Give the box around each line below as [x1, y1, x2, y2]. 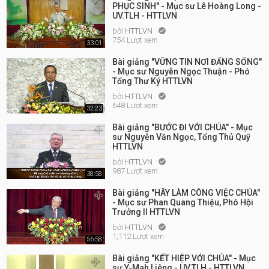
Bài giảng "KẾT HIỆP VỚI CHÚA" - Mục [112, 253, 256, 263]
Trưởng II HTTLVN [112, 207, 180, 217]
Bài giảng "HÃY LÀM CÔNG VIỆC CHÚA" [112, 188, 260, 198]
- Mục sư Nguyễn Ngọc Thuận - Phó [112, 67, 250, 76]
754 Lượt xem [112, 35, 158, 44]
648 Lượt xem [112, 101, 158, 110]
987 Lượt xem [112, 166, 158, 175]
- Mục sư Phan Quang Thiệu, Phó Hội [112, 198, 253, 207]
